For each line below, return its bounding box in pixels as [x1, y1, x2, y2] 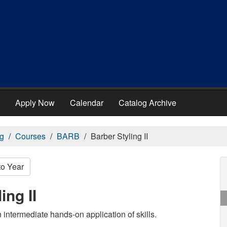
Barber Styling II [91, 130, 148, 142]
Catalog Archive [119, 97, 176, 108]
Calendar [70, 97, 103, 108]
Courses [15, 130, 46, 142]
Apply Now [15, 97, 55, 108]
